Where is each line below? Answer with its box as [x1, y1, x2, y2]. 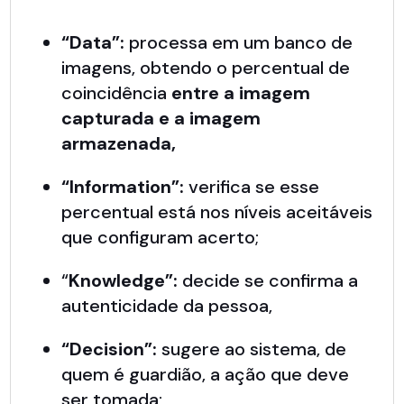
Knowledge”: [69, 269, 183, 293]
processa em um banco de [124, 31, 353, 55]
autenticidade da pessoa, [61, 294, 278, 318]
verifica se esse [184, 175, 320, 199]
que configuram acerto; [61, 225, 260, 250]
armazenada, [61, 132, 177, 156]
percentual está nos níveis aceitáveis [61, 200, 373, 225]
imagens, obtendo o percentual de [61, 56, 351, 80]
